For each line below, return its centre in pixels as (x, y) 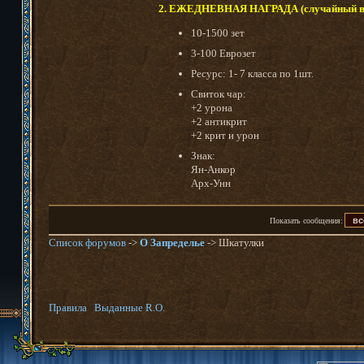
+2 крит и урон (225, 135)
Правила (68, 307)
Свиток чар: (219, 93)
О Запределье (172, 242)
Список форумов (87, 242)
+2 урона (212, 107)
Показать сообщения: (308, 220)
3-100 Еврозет (223, 53)
